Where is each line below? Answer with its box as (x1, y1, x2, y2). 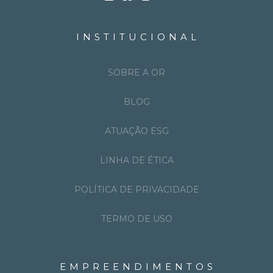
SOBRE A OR (108, 66, 165, 78)
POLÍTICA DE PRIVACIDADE (74, 183, 199, 195)
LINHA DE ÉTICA (99, 154, 174, 166)
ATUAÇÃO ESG (104, 125, 169, 136)
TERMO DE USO (101, 213, 172, 224)
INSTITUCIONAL (76, 30, 200, 43)
